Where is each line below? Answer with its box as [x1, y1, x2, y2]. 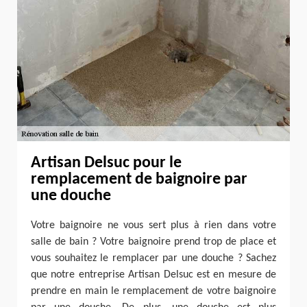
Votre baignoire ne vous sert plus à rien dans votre [31, 220, 276, 232]
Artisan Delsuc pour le [31, 154, 182, 171]
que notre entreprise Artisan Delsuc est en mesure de [31, 269, 276, 281]
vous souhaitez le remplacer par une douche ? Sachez [31, 253, 276, 265]
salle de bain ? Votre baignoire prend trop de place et [31, 236, 276, 248]
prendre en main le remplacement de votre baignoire [31, 286, 276, 297]
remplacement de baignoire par [31, 171, 247, 188]
